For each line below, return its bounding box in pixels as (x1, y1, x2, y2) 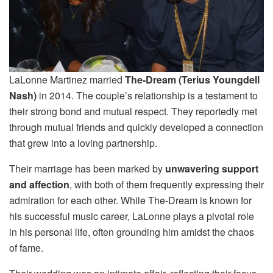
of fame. (9, 241, 43, 255)
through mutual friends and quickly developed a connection (9, 120, 263, 135)
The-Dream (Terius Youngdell (125, 73, 260, 87)
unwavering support (165, 161, 258, 176)
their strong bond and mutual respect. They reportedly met (9, 104, 257, 119)
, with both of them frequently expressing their (69, 177, 264, 192)
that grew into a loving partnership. (9, 136, 157, 151)
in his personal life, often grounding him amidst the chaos (9, 225, 254, 239)
